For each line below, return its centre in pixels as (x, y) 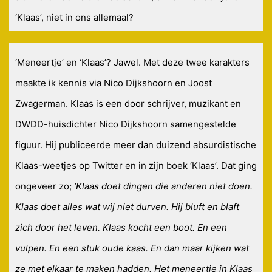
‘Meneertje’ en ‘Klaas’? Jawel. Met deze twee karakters (132, 63)
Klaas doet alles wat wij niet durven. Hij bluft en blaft (127, 207)
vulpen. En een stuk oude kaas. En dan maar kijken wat (132, 248)
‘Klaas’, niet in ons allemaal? (74, 18)
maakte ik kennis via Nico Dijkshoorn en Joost (114, 83)
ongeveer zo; (45, 186)
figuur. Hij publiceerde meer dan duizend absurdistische (136, 145)
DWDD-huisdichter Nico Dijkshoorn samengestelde (126, 124)
